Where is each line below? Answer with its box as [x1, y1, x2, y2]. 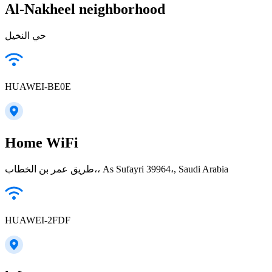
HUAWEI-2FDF [5, 215, 70, 225]
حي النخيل [5, 30, 46, 41]
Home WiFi [5, 135, 78, 151]
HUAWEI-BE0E [5, 81, 71, 92]
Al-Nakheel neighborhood [5, 1, 165, 18]
